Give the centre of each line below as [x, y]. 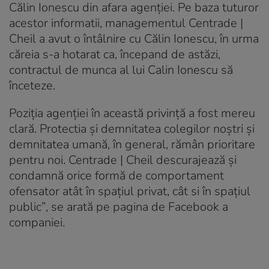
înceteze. [32, 85]
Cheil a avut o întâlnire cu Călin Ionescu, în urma [134, 38]
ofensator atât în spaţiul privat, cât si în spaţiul [130, 191]
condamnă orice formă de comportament [116, 175]
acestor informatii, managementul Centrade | [126, 23]
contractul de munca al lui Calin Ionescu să [121, 70]
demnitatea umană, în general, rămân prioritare [132, 144]
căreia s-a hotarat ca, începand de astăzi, [115, 54]
